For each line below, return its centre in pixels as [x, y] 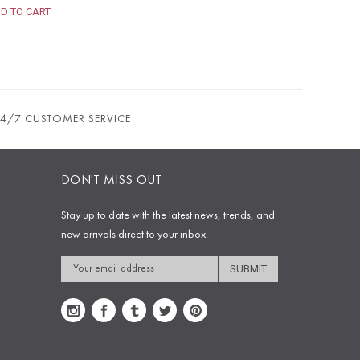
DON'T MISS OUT [112, 181]
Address [78, 284]
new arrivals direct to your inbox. [135, 235]
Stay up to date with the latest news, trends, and [168, 216]
